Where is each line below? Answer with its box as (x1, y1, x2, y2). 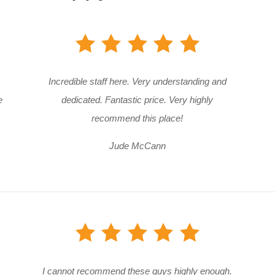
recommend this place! (91, 113, 184, 124)
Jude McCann (109, 141, 166, 152)
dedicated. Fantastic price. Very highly (61, 95, 214, 106)
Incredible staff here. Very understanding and (48, 76, 227, 87)
